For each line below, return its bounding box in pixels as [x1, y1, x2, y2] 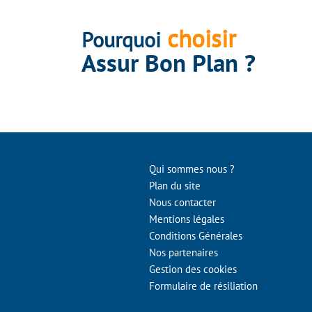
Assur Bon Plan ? [81, 47, 256, 79]
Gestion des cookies [149, 263, 237, 276]
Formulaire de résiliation [149, 279, 258, 292]
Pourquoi [81, 26, 161, 53]
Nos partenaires [149, 246, 218, 259]
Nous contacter [149, 196, 216, 209]
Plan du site [149, 179, 201, 192]
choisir [167, 22, 236, 54]
